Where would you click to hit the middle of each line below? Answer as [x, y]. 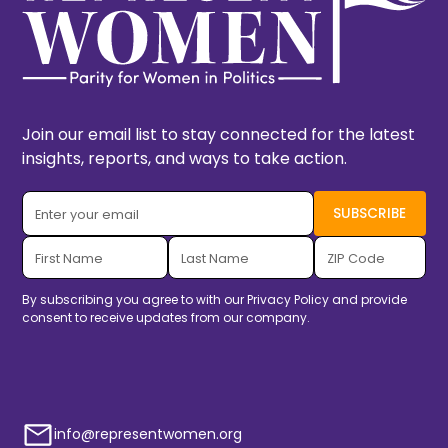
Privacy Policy [288, 299]
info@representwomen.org [148, 434]
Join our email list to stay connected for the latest [219, 134]
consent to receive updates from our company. [166, 317]
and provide [368, 299]
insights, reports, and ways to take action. [185, 158]
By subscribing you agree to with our [135, 299]
